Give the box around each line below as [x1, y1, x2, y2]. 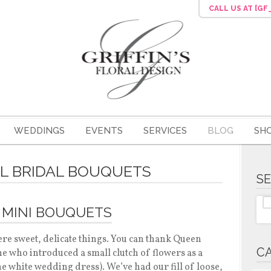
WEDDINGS [13, 125, 65, 136]
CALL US [208, 4, 243, 13]
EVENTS [85, 125, 123, 136]
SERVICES [143, 125, 187, 136]
